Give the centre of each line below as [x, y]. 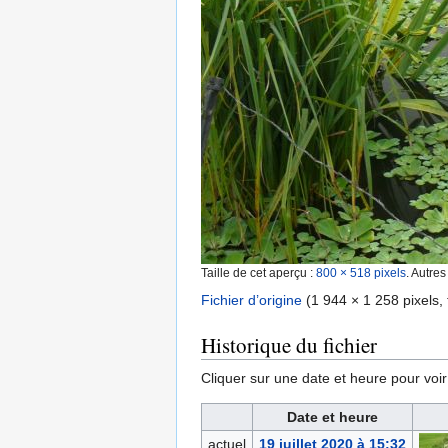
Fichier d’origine [251, 300]
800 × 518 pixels [361, 273]
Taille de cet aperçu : [258, 273]
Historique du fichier [289, 345]
